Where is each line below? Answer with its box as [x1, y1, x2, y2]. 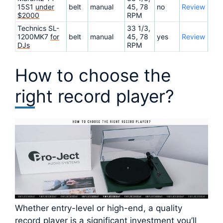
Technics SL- [17, 24, 59, 33]
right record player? [15, 85, 174, 107]
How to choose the [15, 64, 171, 86]
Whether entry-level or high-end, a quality [15, 203, 182, 214]
